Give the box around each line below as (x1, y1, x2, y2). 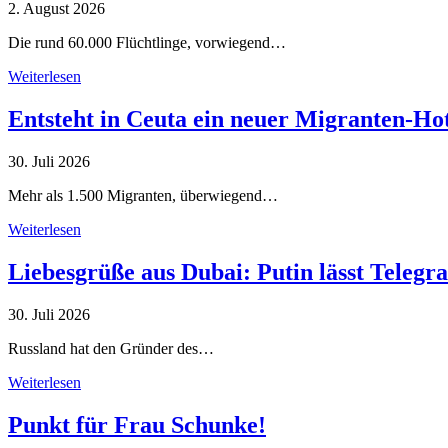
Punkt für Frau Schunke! (8, 411, 266, 438)
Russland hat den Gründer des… (8, 339, 214, 357)
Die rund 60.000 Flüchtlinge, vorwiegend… (8, 34, 286, 51)
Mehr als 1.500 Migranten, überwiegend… (8, 186, 278, 204)
